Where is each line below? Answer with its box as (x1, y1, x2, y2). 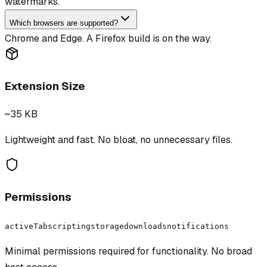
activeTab (5, 221, 48, 231)
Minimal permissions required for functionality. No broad (5, 244, 252, 257)
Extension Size (5, 78, 85, 94)
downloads (124, 221, 167, 231)
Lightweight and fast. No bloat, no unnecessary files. (5, 133, 232, 147)
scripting (48, 221, 91, 231)
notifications (167, 221, 229, 231)
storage (91, 221, 124, 231)
